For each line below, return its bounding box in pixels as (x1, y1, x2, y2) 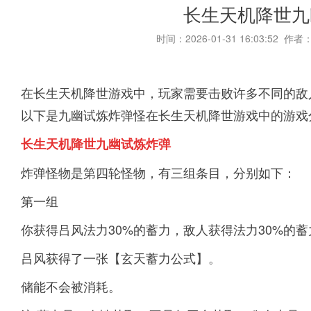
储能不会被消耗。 (21, 277, 121, 295)
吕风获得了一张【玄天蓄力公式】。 (21, 249, 221, 267)
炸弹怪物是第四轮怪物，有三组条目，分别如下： (21, 163, 296, 181)
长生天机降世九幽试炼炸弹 (21, 135, 171, 153)
